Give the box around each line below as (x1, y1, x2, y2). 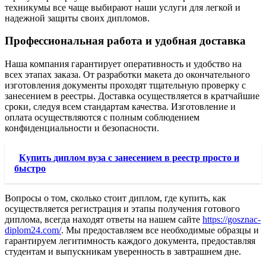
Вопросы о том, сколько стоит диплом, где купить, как (5, 193, 226, 203)
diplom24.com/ (5, 225, 61, 235)
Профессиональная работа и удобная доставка (5, 34, 246, 47)
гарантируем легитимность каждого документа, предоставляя (5, 236, 255, 246)
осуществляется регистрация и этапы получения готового (5, 204, 240, 214)
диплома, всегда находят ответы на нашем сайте (5, 214, 202, 224)
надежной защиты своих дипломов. (5, 12, 150, 23)
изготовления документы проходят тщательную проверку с (5, 80, 246, 90)
